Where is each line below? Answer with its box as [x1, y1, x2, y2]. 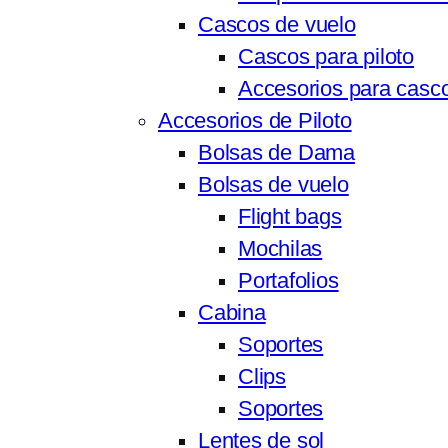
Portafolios [238, 269, 339, 294]
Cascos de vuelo [198, 13, 356, 38]
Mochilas [238, 237, 323, 262]
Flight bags [238, 205, 342, 230]
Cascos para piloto [238, 45, 415, 70]
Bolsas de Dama [198, 141, 355, 166]
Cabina [198, 301, 266, 326]
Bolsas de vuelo [198, 173, 349, 198]
